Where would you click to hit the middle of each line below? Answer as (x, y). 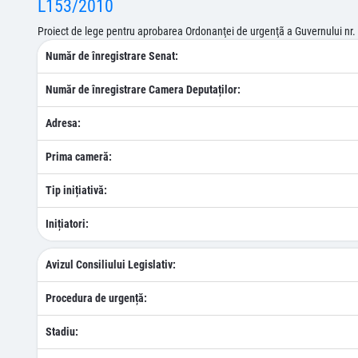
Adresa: (63, 123)
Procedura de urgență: (96, 298)
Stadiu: (62, 332)
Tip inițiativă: (76, 190)
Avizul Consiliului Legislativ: (111, 265)
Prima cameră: (79, 157)
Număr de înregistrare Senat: (112, 56)
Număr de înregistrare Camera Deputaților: (143, 89)
